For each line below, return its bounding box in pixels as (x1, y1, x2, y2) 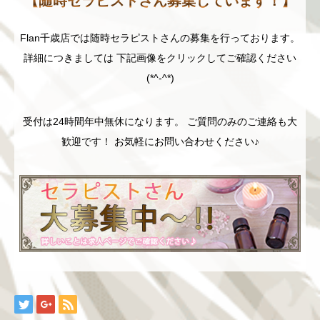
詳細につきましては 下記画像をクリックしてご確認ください (24, 52, 296, 64)
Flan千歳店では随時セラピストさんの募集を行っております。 (20, 32, 300, 44)
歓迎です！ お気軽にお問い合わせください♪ (61, 136, 259, 148)
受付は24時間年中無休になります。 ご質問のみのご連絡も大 (23, 116, 297, 128)
